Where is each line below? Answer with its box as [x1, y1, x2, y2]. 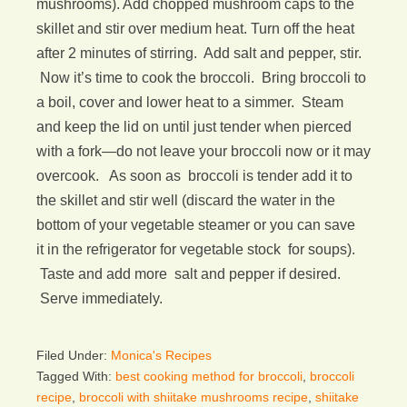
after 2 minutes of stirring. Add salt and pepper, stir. [36, 45, 362, 61]
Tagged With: [36, 369, 115, 383]
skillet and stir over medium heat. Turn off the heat [36, 21, 354, 36]
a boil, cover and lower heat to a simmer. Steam [36, 94, 343, 110]
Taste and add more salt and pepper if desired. [36, 266, 341, 282]
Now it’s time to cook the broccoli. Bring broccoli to [36, 70, 366, 85]
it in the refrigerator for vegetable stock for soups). [36, 242, 355, 257]
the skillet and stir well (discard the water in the [36, 193, 335, 208]
